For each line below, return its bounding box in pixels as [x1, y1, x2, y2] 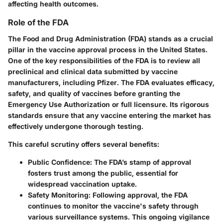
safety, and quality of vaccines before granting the [8, 89, 180, 98]
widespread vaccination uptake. [28, 179, 137, 188]
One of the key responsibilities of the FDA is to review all [8, 56, 200, 65]
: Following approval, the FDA [89, 190, 188, 199]
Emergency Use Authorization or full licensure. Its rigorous [8, 100, 209, 109]
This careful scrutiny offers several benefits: [8, 139, 159, 148]
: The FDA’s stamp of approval [90, 157, 191, 166]
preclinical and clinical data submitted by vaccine [8, 67, 178, 76]
